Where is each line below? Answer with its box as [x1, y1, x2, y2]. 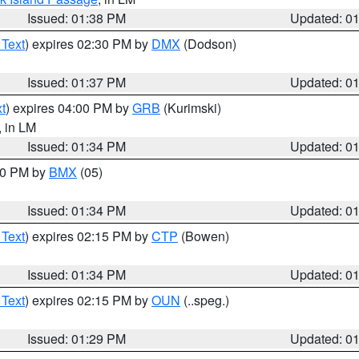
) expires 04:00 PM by [6, 99, 132, 117]
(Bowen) [178, 227, 229, 245]
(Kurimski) [160, 99, 221, 117]
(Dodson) [180, 34, 236, 53]
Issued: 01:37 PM [27, 73, 127, 91]
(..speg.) [180, 291, 229, 309]
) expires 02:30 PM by [25, 34, 151, 53]
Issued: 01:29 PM [27, 329, 127, 348]
